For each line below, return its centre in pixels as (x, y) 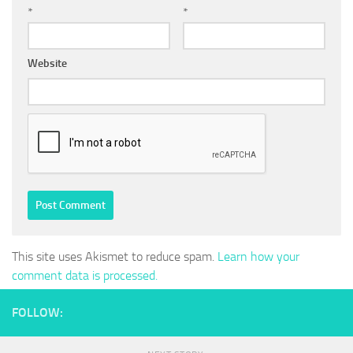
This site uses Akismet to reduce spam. (115, 257)
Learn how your (258, 257)
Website (47, 64)
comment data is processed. (85, 276)
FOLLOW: (37, 313)
